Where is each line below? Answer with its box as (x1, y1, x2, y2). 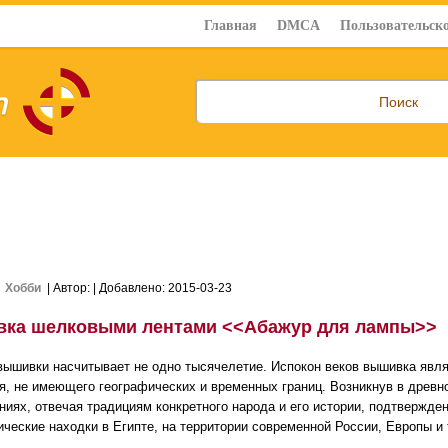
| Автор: (41, 281, 93, 295)
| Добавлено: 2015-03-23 (93, 281, 232, 295)
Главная (204, 18, 257, 33)
